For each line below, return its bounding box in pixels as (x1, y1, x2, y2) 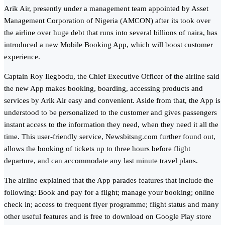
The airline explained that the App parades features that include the (4, 176, 213, 185)
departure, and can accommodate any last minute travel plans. (4, 157, 198, 165)
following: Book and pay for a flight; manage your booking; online (4, 188, 214, 197)
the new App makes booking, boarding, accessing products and (4, 84, 203, 93)
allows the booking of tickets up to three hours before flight (4, 145, 190, 153)
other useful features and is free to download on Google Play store (4, 212, 211, 221)
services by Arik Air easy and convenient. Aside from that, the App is (4, 96, 220, 105)
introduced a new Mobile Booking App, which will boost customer (4, 41, 213, 49)
